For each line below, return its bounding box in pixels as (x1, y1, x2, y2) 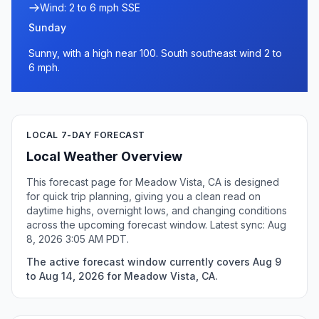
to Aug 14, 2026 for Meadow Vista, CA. (26, 270, 218, 282)
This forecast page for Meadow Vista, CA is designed (26, 176, 279, 188)
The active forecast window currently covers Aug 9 (26, 256, 281, 268)
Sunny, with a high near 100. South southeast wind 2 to (28, 47, 282, 59)
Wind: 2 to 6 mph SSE (40, 1, 140, 14)
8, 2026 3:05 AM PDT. (26, 233, 129, 245)
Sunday (28, 21, 66, 33)
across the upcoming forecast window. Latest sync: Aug (26, 219, 286, 231)
